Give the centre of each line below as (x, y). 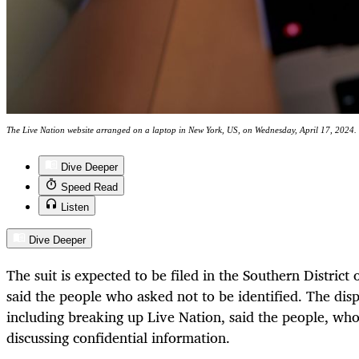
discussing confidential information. (118, 337)
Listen (75, 207)
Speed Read (89, 187)
